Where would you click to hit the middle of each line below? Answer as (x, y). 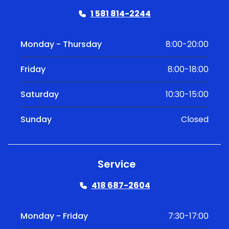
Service (117, 164)
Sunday (36, 119)
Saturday (40, 94)
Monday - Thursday (61, 44)
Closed (195, 119)
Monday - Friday (54, 216)
